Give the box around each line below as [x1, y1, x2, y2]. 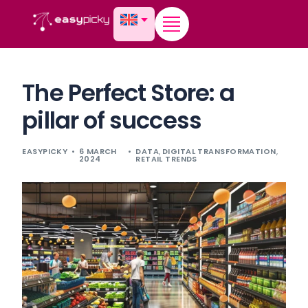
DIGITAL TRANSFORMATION [162, 146, 276, 157]
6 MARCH [78, 146, 117, 157]
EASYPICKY [22, 146, 68, 157]
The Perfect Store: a [22, 76, 235, 109]
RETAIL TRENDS [135, 153, 197, 164]
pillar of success [22, 104, 201, 137]
